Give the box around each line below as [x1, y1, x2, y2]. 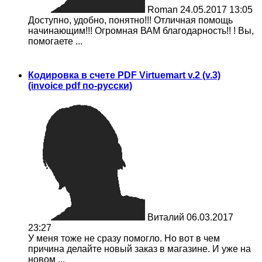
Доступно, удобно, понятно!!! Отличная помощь [28, 15, 233, 26]
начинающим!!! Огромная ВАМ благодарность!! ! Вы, [28, 26, 254, 36]
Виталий [147, 212, 184, 222]
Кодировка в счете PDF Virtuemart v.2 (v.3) [28, 70, 220, 80]
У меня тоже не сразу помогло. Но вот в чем [28, 233, 220, 243]
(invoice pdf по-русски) [28, 80, 132, 91]
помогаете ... [28, 36, 82, 47]
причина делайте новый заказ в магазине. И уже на [28, 244, 251, 254]
